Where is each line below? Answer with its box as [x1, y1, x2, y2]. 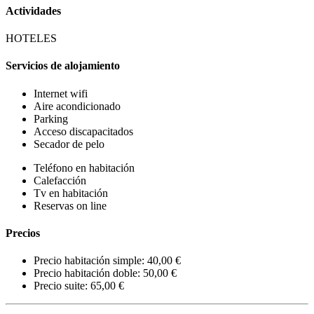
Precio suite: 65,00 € [34, 280, 124, 292]
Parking [34, 112, 68, 125]
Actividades [6, 4, 61, 17]
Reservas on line [34, 199, 107, 212]
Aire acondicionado [34, 100, 121, 112]
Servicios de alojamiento [6, 60, 120, 72]
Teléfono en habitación [34, 161, 135, 174]
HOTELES [6, 32, 57, 45]
